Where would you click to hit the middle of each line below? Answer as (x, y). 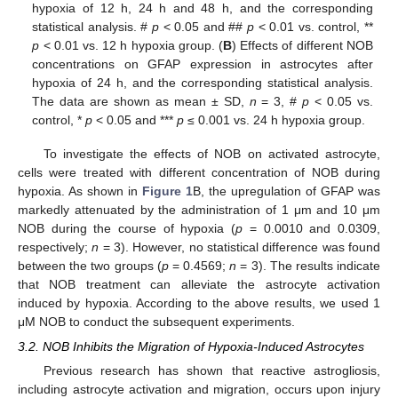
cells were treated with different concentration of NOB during (199, 173)
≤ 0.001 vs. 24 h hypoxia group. (275, 119)
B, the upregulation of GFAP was (287, 191)
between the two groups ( (90, 266)
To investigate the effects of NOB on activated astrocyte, (211, 154)
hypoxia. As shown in (80, 191)
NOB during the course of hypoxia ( (127, 229)
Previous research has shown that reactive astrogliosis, (211, 371)
